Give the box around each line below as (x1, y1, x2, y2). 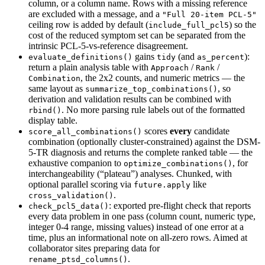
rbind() (28, 105, 62, 115)
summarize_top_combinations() (85, 84, 218, 93)
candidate (192, 125, 230, 136)
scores (142, 125, 170, 136)
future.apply (134, 180, 190, 189)
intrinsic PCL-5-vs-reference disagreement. (28, 40, 188, 51)
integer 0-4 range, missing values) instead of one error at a (28, 221, 244, 232)
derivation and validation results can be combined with (28, 93, 231, 104)
